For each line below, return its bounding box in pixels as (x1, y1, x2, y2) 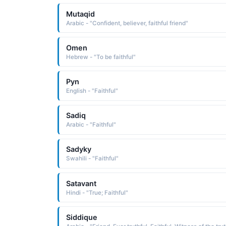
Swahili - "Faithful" (66, 155, 119, 162)
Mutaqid (66, 9, 95, 18)
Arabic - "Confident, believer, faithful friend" (66, 19, 188, 27)
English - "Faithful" (66, 87, 118, 94)
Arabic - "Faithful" (66, 121, 116, 129)
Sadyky (66, 145, 91, 154)
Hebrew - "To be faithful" (66, 53, 136, 61)
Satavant (66, 179, 96, 188)
